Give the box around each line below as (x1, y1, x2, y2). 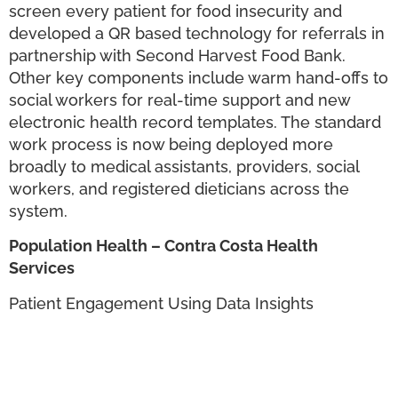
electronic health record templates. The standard (9, 113, 381, 131)
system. (9, 202, 75, 220)
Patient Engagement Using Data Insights (9, 293, 316, 313)
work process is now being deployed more (9, 135, 333, 154)
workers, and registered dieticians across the (9, 179, 349, 198)
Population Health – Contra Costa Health (9, 236, 318, 256)
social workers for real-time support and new (9, 91, 350, 109)
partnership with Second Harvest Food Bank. (9, 46, 346, 65)
